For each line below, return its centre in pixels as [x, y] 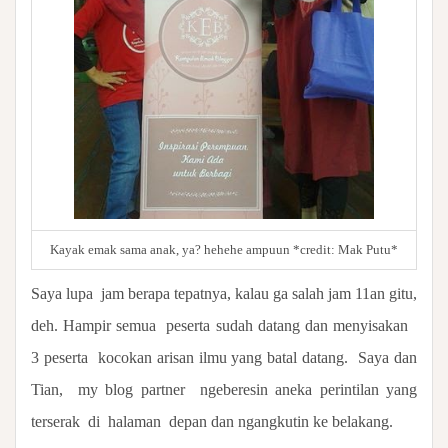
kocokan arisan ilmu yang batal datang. [223, 357]
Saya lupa [62, 293]
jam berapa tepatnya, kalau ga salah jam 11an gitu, [259, 293]
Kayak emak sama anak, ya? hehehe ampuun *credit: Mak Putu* [224, 249]
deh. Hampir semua [94, 325]
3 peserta [62, 357]
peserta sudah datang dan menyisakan [287, 325]
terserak [55, 421]
